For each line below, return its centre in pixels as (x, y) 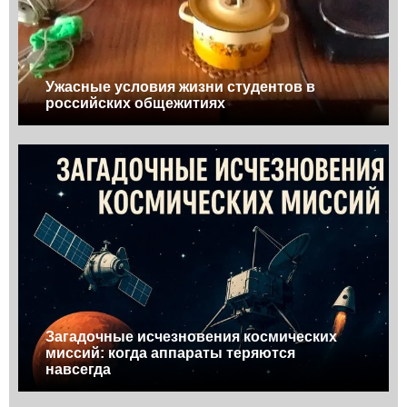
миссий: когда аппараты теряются (170, 353)
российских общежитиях (135, 103)
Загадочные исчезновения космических (191, 337)
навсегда (78, 370)
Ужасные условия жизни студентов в (180, 86)
